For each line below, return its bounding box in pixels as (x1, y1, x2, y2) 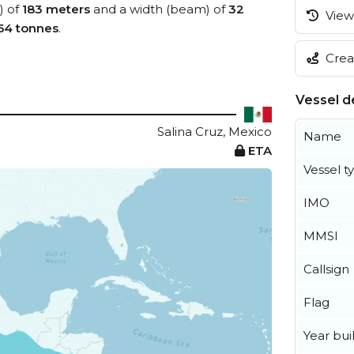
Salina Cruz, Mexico (157, 124, 272, 139)
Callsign (303, 261, 349, 277)
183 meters (22, 2, 90, 17)
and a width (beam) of (90, 2, 228, 17)
